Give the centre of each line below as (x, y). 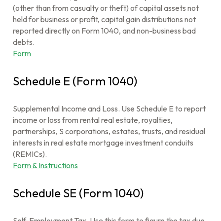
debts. (24, 42)
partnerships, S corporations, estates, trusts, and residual (109, 131)
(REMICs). (30, 154)
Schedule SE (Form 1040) (78, 193)
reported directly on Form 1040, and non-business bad (105, 31)
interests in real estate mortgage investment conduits (103, 143)
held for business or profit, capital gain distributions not (105, 19)
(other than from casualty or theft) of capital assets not (106, 8)
